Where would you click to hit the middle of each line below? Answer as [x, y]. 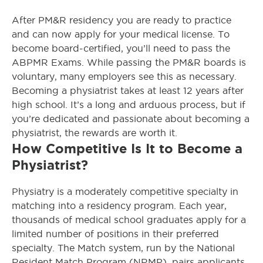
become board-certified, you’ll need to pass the [121, 48]
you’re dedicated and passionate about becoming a [131, 119]
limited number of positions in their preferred [115, 234]
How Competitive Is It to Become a [127, 149]
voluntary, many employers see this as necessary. [124, 77]
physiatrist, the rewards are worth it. [95, 133]
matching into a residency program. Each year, [119, 206]
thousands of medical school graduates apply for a [129, 220]
